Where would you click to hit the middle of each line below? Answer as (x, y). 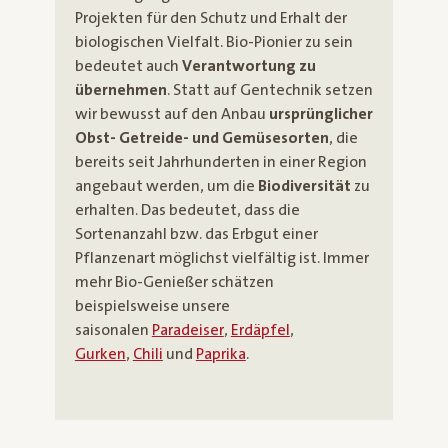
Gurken (100, 353)
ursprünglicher (320, 113)
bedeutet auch (128, 65)
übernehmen (120, 89)
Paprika (220, 353)
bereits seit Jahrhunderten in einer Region (220, 161)
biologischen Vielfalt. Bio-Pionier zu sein (213, 41)
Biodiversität (304, 185)
